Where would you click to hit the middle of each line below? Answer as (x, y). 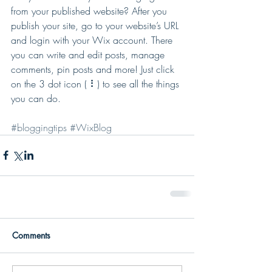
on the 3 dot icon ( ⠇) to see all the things (97, 83)
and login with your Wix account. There (93, 40)
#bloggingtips (39, 127)
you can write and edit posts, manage (89, 54)
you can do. (37, 98)
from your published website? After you (90, 11)
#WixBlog (91, 127)
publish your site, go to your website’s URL (96, 25)
